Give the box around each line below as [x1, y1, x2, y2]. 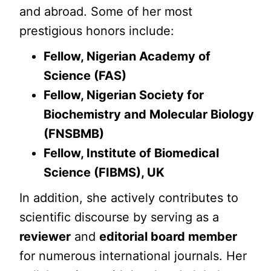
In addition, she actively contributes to [19, 191, 239, 205]
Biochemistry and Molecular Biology [44, 107, 255, 122]
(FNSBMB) [44, 126, 105, 141]
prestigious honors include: [19, 24, 175, 38]
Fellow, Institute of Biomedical [44, 146, 220, 160]
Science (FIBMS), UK [44, 165, 165, 180]
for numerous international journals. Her [19, 249, 247, 263]
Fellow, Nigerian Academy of [44, 49, 211, 64]
